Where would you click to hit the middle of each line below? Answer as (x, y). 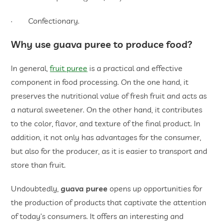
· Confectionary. (45, 21)
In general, (31, 68)
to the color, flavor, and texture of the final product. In (106, 124)
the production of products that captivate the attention (109, 203)
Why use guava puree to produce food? (102, 44)
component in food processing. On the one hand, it (100, 82)
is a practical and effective (135, 68)
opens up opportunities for (155, 189)
